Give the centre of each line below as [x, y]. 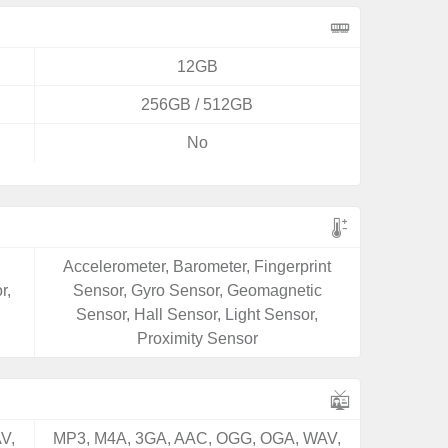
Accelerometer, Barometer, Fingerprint [197, 266]
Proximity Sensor [197, 338]
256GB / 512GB [197, 104]
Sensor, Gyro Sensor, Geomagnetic [197, 290]
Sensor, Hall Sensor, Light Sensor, [197, 314]
